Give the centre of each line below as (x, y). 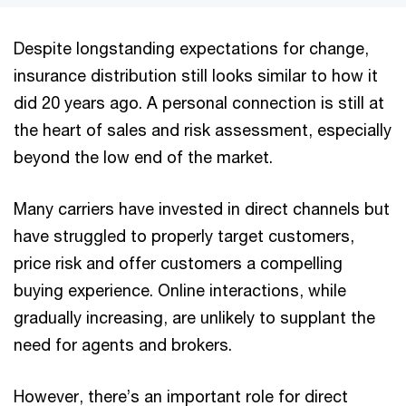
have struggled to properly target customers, (184, 236)
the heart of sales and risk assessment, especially (203, 130)
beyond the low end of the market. (143, 157)
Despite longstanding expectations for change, (191, 48)
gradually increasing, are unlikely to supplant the (194, 317)
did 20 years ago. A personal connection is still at (199, 102)
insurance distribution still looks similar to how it (196, 75)
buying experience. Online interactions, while (180, 290)
